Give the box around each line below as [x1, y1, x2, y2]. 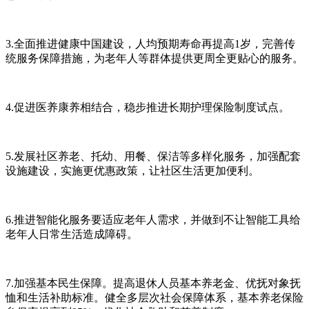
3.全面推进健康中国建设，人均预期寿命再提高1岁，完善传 [6, 37, 295, 50]
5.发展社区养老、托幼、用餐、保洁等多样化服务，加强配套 [6, 150, 301, 162]
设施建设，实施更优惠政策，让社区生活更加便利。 [6, 164, 259, 177]
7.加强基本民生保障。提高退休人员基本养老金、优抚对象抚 [6, 277, 301, 289]
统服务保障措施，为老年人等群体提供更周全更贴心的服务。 [6, 52, 303, 64]
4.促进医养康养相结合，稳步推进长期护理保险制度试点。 [6, 101, 290, 113]
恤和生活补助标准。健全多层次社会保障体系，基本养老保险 [6, 291, 303, 303]
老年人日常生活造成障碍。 [6, 228, 138, 240]
